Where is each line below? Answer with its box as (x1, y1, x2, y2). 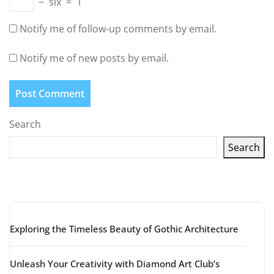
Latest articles (9, 172, 148, 198)
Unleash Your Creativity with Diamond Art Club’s (10, 257, 220, 270)
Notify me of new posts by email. (20, 51, 169, 65)
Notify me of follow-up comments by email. (20, 22, 217, 35)
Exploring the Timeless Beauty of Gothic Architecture (10, 223, 239, 235)
